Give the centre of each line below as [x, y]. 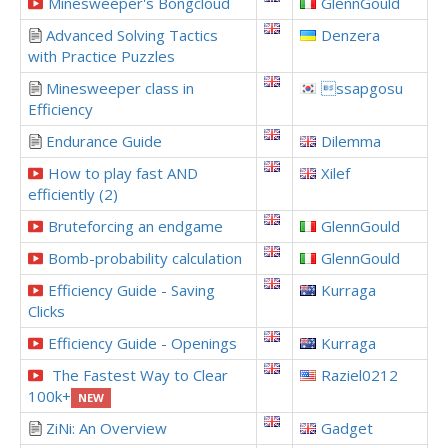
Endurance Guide [104, 141]
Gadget [347, 428]
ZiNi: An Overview [106, 428]
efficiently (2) [73, 194]
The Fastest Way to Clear [138, 375]
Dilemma [351, 141]
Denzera [350, 35]
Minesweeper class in [120, 88]
